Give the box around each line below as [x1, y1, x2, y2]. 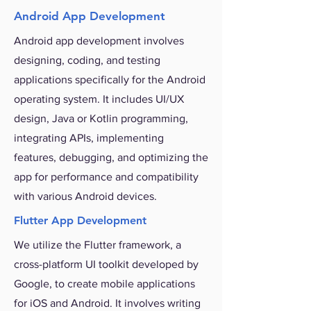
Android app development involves [14, 35, 184, 47]
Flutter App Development [14, 214, 146, 227]
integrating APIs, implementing [14, 132, 164, 144]
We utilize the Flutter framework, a [14, 239, 181, 251]
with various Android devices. [14, 190, 157, 202]
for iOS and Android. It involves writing [14, 297, 201, 309]
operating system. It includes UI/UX [14, 93, 184, 105]
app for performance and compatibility [14, 171, 199, 183]
